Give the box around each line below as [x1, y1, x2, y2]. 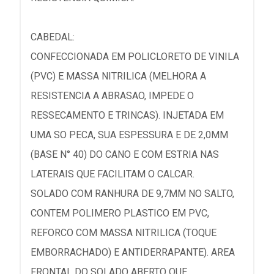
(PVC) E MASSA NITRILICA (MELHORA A [31, 70, 206, 82]
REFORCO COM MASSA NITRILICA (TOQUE [31, 227, 217, 239]
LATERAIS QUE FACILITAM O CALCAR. [31, 168, 194, 180]
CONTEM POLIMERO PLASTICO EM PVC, [31, 207, 209, 219]
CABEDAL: [31, 31, 75, 43]
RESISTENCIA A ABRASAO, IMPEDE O [31, 90, 194, 102]
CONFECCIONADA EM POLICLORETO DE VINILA [31, 51, 239, 62]
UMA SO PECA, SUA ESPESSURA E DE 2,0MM [31, 129, 228, 141]
